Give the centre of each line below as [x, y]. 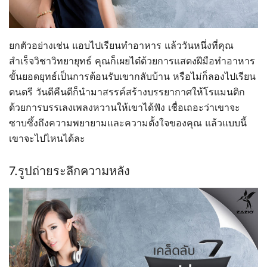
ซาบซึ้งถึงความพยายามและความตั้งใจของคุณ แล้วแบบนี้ [128, 123]
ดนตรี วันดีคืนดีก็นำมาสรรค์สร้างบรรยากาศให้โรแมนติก [127, 92]
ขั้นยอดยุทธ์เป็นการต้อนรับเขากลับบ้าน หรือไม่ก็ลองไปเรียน [132, 77]
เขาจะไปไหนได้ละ [47, 139]
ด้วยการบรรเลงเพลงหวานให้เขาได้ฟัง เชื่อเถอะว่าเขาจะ [125, 108]
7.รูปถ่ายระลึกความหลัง [69, 171]
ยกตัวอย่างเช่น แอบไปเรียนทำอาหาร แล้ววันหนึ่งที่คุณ [121, 46]
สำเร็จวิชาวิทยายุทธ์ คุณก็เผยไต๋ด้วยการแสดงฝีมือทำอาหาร [132, 61]
